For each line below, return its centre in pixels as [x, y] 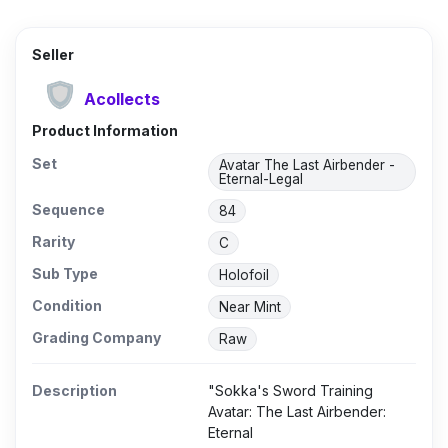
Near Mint [249, 307]
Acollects [122, 98]
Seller [53, 55]
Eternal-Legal [260, 179]
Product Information [105, 131]
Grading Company [96, 338]
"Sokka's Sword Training [290, 391]
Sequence [68, 210]
